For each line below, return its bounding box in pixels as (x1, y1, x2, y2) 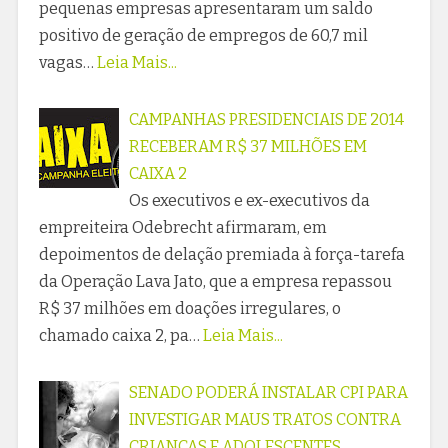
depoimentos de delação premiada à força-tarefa (38, 245, 405, 265)
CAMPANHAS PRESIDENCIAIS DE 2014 (128, 110, 404, 130)
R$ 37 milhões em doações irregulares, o (38, 299, 341, 319)
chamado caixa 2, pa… (38, 326, 200, 346)
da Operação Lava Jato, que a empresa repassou (38, 272, 392, 292)
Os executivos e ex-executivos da (128, 191, 370, 211)
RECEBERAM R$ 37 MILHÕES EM (128, 137, 367, 157)
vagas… (38, 53, 94, 73)
